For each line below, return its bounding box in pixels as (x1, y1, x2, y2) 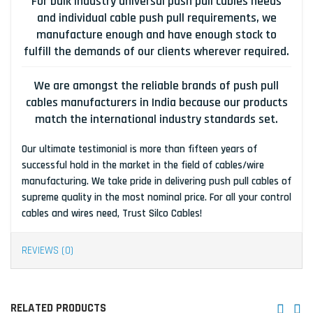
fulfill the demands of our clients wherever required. (24, 43, 289, 60)
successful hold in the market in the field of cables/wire (22, 159, 264, 173)
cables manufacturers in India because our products (25, 94, 288, 111)
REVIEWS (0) (22, 244, 73, 258)
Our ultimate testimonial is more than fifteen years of (22, 143, 257, 156)
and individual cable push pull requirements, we (36, 10, 277, 27)
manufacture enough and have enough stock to (36, 27, 277, 43)
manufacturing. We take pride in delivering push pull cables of (22, 175, 291, 189)
